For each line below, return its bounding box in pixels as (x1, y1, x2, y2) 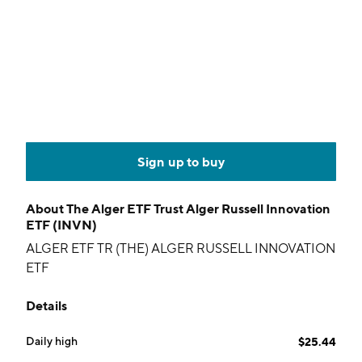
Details (26, 297, 67, 314)
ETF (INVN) (26, 217, 97, 233)
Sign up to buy (137, 154, 225, 170)
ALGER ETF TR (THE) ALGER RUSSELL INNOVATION (26, 241, 335, 256)
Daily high (26, 335, 78, 347)
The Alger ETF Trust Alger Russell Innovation (66, 200, 330, 217)
